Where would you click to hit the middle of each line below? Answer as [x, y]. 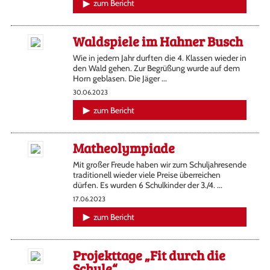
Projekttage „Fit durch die [149, 255]
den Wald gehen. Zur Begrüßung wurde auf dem [156, 68]
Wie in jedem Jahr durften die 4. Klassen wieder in [159, 58]
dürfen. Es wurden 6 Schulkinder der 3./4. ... [147, 185]
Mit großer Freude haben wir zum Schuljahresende [159, 165]
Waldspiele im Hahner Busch [158, 41]
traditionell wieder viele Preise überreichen [146, 175]
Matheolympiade [124, 148]
